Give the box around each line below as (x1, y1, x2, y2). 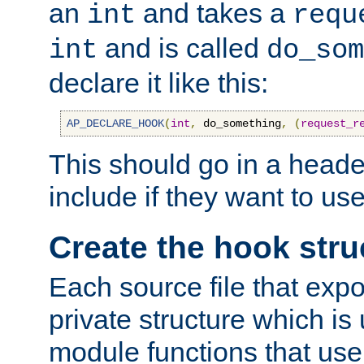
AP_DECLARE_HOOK (67, 117, 164, 131)
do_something (197, 117, 281, 131)
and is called (97, 32, 266, 64)
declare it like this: (49, 67, 268, 99)
